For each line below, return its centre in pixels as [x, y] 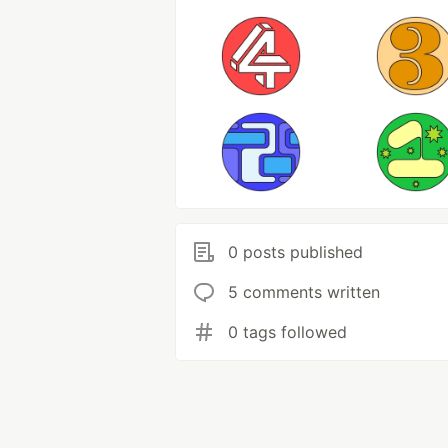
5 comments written [304, 292]
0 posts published [295, 252]
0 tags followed [287, 332]
